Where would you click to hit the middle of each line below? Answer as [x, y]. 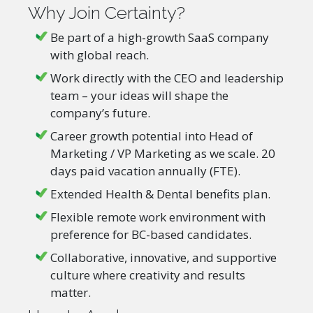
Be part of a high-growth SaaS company [160, 37]
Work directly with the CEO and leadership [167, 78]
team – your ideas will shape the [139, 95]
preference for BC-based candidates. [151, 234]
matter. [71, 292]
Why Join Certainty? [107, 13]
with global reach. [100, 55]
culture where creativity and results [148, 275]
